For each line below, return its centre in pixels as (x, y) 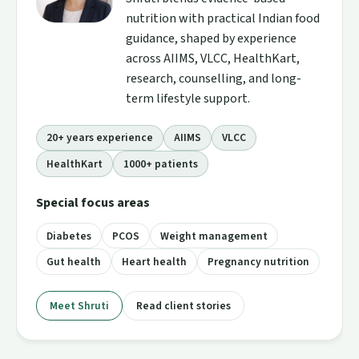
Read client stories (184, 306)
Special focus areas (93, 202)
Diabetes (69, 236)
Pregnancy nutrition (258, 262)
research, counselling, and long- (214, 78)
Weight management (214, 236)
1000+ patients (161, 163)
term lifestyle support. (188, 98)
